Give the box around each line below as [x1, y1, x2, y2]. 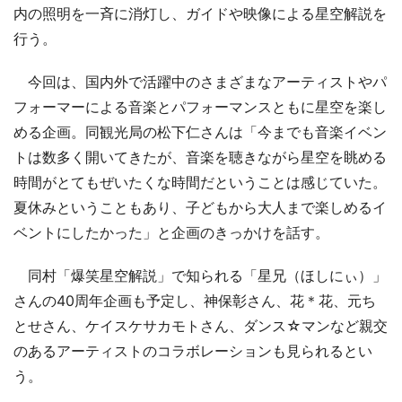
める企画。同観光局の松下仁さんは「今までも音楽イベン [13, 122, 387, 141]
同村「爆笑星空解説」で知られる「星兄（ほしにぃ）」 [13, 266, 387, 284]
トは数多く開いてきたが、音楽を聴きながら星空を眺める [13, 147, 387, 166]
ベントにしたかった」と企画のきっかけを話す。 [13, 223, 329, 241]
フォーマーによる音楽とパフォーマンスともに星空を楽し [13, 97, 387, 116]
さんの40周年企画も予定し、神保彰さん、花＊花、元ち [13, 291, 376, 310]
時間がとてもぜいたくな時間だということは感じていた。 [13, 172, 387, 191]
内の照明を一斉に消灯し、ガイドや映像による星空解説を [13, 4, 387, 22]
